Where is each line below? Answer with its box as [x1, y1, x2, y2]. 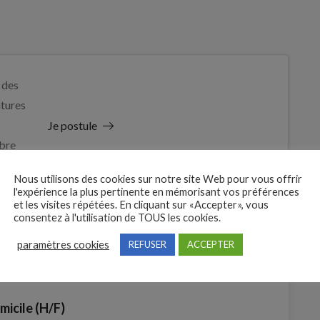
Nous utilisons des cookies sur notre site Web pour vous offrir [14, 173, 302, 185]
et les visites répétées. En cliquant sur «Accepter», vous [14, 199, 269, 211]
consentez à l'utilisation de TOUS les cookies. [14, 211, 221, 224]
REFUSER [129, 239, 166, 250]
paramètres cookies [17, 238, 109, 251]
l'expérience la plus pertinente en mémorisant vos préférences [14, 186, 299, 198]
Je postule [47, 118, 97, 132]
